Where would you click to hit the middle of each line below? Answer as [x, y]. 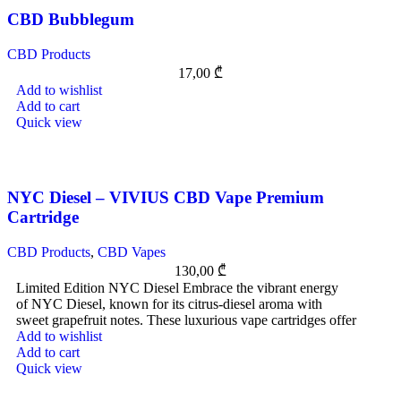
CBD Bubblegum [71, 20]
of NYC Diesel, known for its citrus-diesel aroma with [169, 304]
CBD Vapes [132, 252]
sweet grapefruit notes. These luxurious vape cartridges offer [186, 320]
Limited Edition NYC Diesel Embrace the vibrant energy [177, 288]
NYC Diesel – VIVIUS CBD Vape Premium [166, 198]
